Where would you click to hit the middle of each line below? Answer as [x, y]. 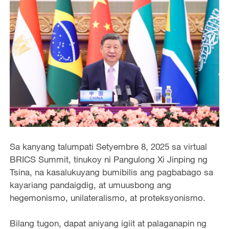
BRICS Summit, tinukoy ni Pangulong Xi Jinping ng [108, 159]
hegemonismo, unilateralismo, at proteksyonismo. [107, 197]
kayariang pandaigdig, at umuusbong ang [90, 185]
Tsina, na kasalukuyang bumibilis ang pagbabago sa [111, 172]
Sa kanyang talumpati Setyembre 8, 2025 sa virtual [108, 146]
